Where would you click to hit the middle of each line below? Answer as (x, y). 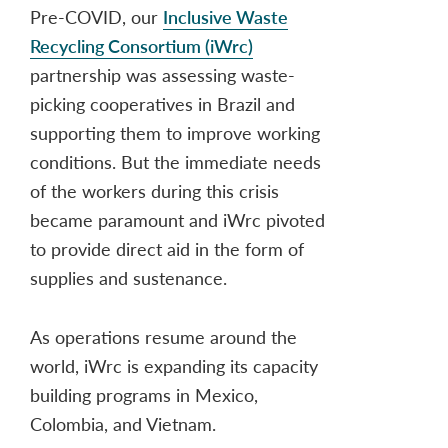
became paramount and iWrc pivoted (177, 219)
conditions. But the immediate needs (175, 161)
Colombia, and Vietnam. (123, 423)
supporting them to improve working (175, 132)
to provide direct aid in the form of (167, 248)
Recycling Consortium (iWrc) (141, 45)
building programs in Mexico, (144, 394)
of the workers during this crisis (154, 190)
